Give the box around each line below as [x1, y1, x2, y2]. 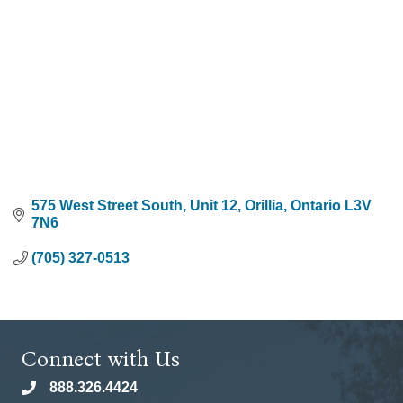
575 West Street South [31, 198, 183, 214]
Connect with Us [22, 346, 180, 372]
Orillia [245, 198, 283, 214]
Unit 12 [190, 198, 237, 214]
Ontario [291, 198, 341, 214]
